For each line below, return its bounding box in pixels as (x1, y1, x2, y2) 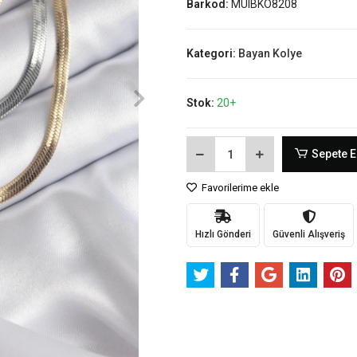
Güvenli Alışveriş (272, 228, 345, 240)
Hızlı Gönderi (194, 228, 251, 240)
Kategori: (186, 47, 238, 60)
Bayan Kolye (237, 47, 302, 60)
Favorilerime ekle (198, 182, 279, 194)
